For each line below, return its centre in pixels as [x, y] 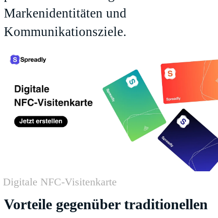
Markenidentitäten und [65, 13]
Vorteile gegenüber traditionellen [106, 204]
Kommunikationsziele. [65, 32]
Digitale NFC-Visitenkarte [60, 182]
